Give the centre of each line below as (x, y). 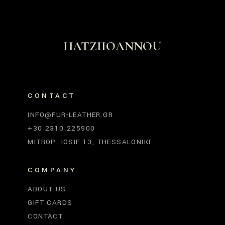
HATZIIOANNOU (113, 46)
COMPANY (52, 170)
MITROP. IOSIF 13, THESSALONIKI (89, 142)
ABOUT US (47, 189)
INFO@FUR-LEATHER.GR (70, 115)
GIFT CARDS (50, 203)
